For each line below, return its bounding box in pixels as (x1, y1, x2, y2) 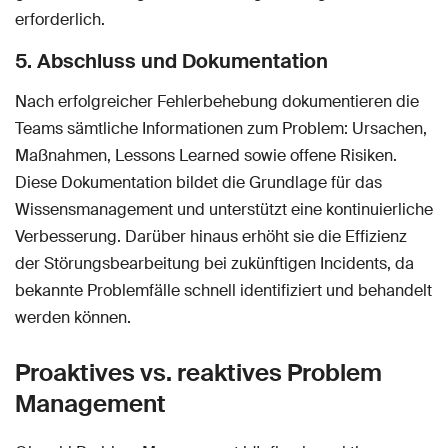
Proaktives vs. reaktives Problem (15, 357, 382, 389)
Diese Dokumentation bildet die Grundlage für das (15, 172, 382, 194)
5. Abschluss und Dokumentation (15, 48, 328, 75)
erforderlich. (15, 9, 105, 31)
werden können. (15, 307, 131, 329)
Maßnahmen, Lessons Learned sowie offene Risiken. (15, 145, 397, 167)
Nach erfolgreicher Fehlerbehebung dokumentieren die (15, 91, 419, 113)
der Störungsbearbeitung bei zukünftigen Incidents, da (15, 253, 414, 275)
